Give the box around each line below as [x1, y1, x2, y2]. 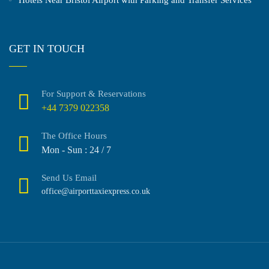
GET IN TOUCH [9, 42, 85, 55]
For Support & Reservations [41, 88, 146, 98]
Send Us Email [41, 172, 97, 183]
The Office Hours [41, 130, 107, 141]
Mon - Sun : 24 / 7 [41, 144, 111, 155]
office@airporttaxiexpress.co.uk [41, 186, 150, 196]
